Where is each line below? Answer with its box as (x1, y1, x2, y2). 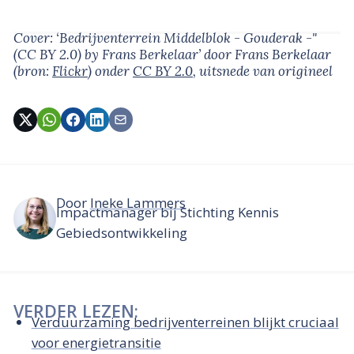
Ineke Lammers (89, 193, 186, 212)
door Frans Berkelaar (204, 45, 331, 63)
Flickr (52, 62, 88, 80)
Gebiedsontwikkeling (55, 224, 187, 243)
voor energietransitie (31, 333, 161, 352)
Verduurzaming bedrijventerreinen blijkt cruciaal (31, 312, 339, 331)
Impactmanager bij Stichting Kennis (55, 203, 279, 222)
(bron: (13, 62, 52, 80)
